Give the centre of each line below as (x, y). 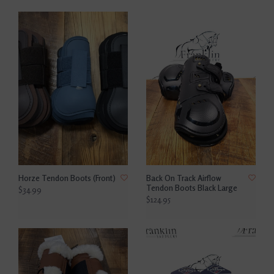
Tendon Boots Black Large (192, 188)
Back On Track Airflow (184, 178)
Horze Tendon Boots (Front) (67, 178)
